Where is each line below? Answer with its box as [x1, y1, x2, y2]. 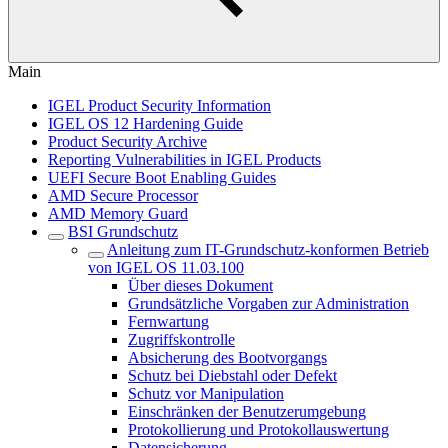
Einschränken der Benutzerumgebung [128, 403, 366, 420]
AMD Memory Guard [48, 205, 188, 222]
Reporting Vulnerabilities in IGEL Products [48, 151, 321, 168]
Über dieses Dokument [128, 277, 273, 294]
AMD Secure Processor [48, 187, 198, 204]
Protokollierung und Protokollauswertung [128, 421, 389, 438]
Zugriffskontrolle [128, 331, 235, 348]
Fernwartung [128, 313, 209, 330]
